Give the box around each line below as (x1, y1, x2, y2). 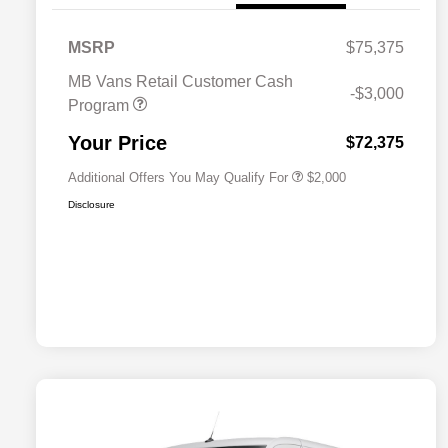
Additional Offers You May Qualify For (68, 170, 288, 186)
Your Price (68, 132, 167, 155)
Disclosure (68, 199, 115, 211)
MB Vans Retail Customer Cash (68, 73, 293, 91)
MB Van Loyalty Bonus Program (188, 124, 343, 138)
